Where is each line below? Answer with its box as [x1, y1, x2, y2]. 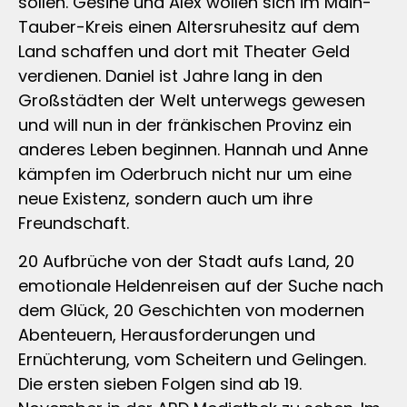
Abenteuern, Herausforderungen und [18, 323, 315, 346]
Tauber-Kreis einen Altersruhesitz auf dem [18, 15, 360, 39]
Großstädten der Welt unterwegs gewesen [18, 89, 365, 113]
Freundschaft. [18, 212, 129, 235]
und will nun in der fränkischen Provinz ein [18, 114, 352, 137]
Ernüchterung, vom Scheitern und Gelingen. [18, 347, 366, 371]
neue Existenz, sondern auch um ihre [18, 187, 313, 211]
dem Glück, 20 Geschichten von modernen [18, 298, 364, 322]
